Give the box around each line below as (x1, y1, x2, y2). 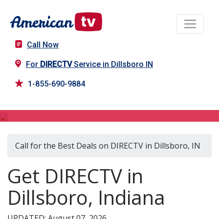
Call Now (27, 40, 59, 50)
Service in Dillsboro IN (72, 60, 153, 69)
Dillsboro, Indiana (7, 184, 165, 211)
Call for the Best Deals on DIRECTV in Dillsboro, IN (15, 140, 200, 152)
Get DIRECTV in (7, 162, 143, 190)
